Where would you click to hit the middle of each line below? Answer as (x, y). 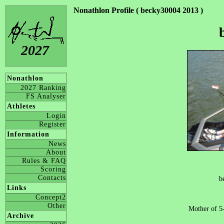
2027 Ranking (43, 88)
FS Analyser (46, 96)
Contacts (52, 178)
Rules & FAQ (44, 161)
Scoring (53, 169)
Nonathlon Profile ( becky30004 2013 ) (138, 10)
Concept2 (51, 197)
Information (28, 134)
